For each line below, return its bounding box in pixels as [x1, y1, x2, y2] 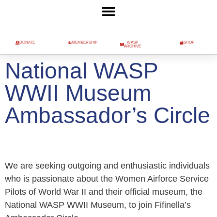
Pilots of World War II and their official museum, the [5, 187, 202, 197]
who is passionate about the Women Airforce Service [5, 174, 209, 184]
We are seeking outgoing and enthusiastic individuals [5, 161, 210, 170]
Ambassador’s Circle [5, 103, 210, 128]
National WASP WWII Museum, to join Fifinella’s [5, 200, 191, 210]
